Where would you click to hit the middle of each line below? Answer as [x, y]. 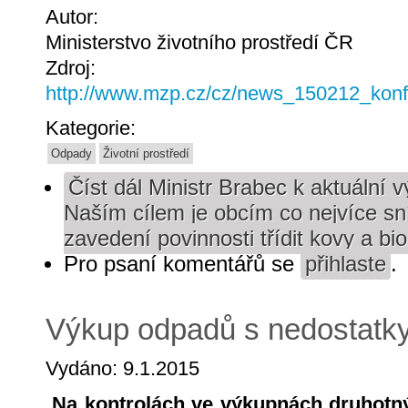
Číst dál [105, 188]
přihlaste [346, 265]
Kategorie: [93, 128]
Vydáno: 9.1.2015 [122, 369]
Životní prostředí [146, 154]
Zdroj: [73, 67]
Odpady [71, 154]
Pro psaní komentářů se [182, 265]
